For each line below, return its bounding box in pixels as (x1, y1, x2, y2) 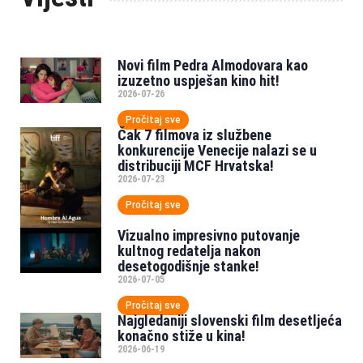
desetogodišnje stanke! (117, 258, 259, 275)
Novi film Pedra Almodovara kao (117, 56, 308, 74)
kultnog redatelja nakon (117, 242, 261, 260)
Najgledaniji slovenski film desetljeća (117, 312, 342, 330)
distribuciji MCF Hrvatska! (117, 156, 274, 174)
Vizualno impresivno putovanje (117, 227, 300, 245)
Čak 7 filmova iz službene (117, 126, 271, 143)
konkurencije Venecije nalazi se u (117, 141, 317, 159)
